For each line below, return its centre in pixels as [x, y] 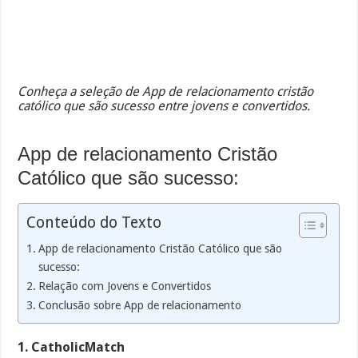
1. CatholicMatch [72, 347]
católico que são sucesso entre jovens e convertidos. [164, 106]
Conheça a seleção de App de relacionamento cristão [166, 92]
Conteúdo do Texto [94, 222]
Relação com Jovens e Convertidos [125, 286]
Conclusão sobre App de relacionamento [140, 305]
